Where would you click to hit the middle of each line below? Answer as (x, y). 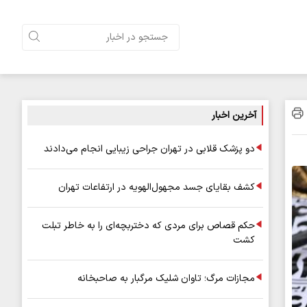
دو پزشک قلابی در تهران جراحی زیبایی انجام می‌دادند (149, 149)
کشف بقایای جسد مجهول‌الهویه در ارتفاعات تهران (157, 187)
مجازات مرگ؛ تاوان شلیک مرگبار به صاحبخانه (166, 279)
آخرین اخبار (234, 115)
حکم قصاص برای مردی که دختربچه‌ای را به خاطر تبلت (148, 226)
